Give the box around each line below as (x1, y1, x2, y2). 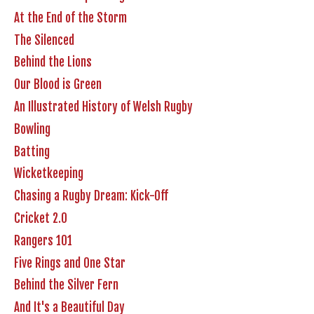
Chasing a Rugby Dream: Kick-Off (14, 189, 168, 204)
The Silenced (14, 32, 74, 48)
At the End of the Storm (14, 10, 127, 25)
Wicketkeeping (14, 166, 83, 182)
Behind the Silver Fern (14, 278, 118, 293)
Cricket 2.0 (14, 211, 67, 226)
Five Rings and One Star (14, 255, 125, 271)
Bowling (14, 121, 50, 137)
